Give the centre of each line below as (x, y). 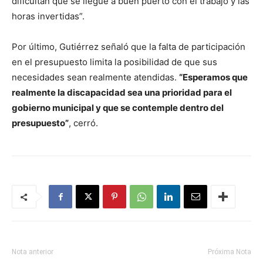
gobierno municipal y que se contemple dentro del (118, 108)
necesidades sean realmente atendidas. (95, 77)
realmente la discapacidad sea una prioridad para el (122, 92)
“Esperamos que (213, 77)
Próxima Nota (230, 252)
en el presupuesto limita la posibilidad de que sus (114, 62)
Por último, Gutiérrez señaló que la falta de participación (129, 47)
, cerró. (83, 123)
